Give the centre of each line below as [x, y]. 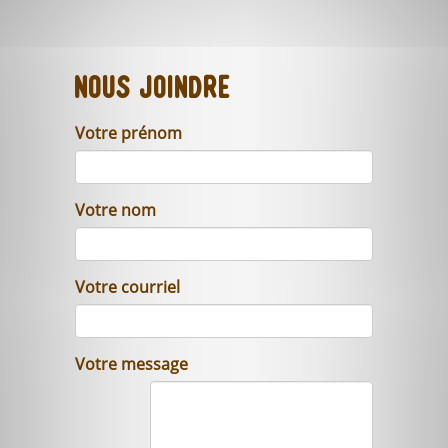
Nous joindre [153, 91]
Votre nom [115, 210]
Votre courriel [127, 287]
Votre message [131, 364]
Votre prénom [128, 133]
